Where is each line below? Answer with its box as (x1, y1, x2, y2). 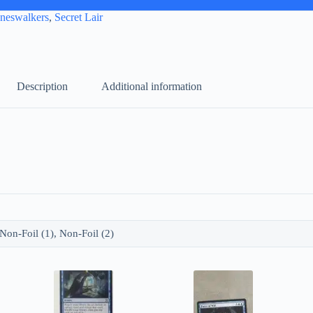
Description (17, 80, 68, 93)
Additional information (101, 80, 203, 93)
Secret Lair (54, 11, 103, 24)
